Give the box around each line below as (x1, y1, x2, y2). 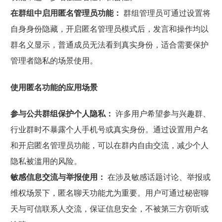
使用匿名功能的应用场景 (10, 81, 98, 93)
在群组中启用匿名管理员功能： (10, 7, 121, 19)
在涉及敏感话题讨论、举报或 (105, 171, 211, 182)
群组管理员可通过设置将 (121, 7, 211, 19)
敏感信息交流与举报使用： (10, 171, 106, 182)
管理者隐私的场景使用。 (10, 55, 98, 66)
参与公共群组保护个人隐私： (10, 108, 113, 119)
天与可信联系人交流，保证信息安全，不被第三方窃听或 (10, 203, 209, 214)
